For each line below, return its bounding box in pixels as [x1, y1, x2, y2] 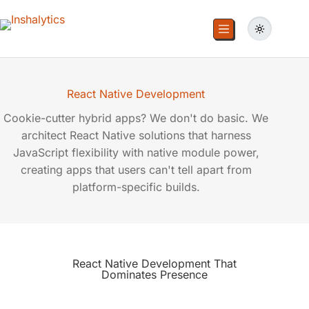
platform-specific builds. [72, 180, 200, 194]
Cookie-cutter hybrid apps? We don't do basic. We [3, 111, 269, 125]
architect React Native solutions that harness [21, 128, 251, 142]
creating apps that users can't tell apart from [20, 163, 252, 177]
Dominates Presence [101, 268, 208, 281]
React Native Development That [72, 257, 237, 270]
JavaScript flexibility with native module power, [12, 146, 259, 159]
